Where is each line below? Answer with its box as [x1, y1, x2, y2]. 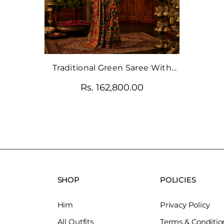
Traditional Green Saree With [52, 62, 171, 72]
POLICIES [159, 174, 196, 184]
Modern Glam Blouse [68, 75, 155, 85]
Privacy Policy [159, 199, 210, 209]
